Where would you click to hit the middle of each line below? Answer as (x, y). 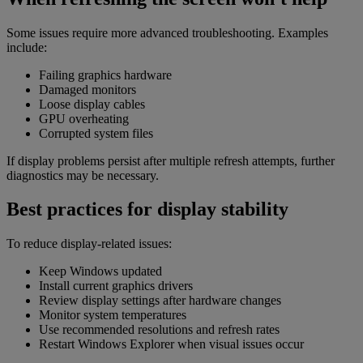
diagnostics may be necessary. (83, 175)
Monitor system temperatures (113, 315)
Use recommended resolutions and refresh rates (159, 330)
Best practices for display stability (147, 209)
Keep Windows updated (100, 271)
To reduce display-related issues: (89, 244)
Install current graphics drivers (116, 286)
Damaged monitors (88, 89)
